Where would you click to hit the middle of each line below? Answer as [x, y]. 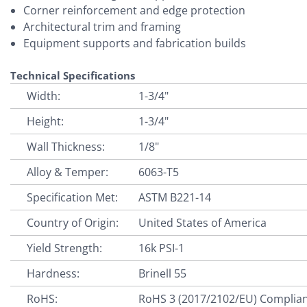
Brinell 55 [163, 273]
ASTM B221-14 [175, 197]
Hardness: [53, 273]
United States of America [203, 222]
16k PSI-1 [162, 248]
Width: [44, 96]
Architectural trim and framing [102, 26]
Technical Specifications [73, 75]
